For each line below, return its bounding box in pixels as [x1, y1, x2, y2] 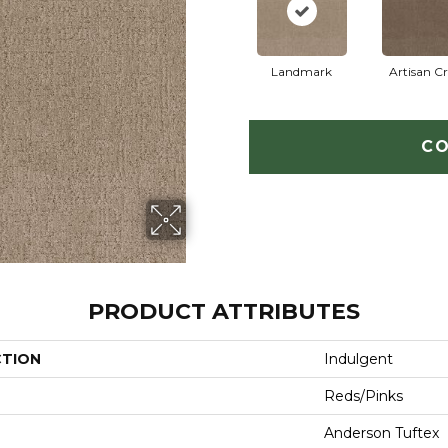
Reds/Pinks [324, 387, 403, 405]
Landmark [271, 63, 332, 79]
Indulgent [324, 350, 393, 368]
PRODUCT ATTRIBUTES [88, 298, 360, 325]
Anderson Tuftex [324, 424, 439, 442]
